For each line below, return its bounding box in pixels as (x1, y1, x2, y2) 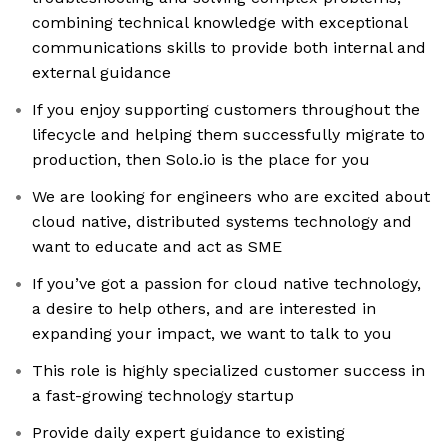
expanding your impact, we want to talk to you (32, 324, 392, 344)
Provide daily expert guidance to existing (32, 423, 345, 443)
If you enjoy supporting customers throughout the (32, 100, 420, 120)
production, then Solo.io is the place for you (32, 150, 370, 170)
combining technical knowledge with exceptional (32, 13, 408, 33)
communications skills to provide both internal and (32, 38, 426, 58)
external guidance (32, 63, 171, 83)
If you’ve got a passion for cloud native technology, (32, 274, 421, 294)
